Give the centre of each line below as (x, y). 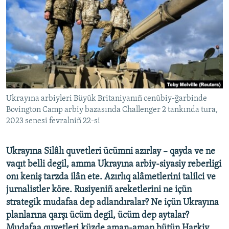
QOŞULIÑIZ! (26, 64)
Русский (26, 18)
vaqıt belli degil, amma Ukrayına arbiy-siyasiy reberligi (114, 165)
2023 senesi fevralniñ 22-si (53, 121)
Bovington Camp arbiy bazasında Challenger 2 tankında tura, (112, 110)
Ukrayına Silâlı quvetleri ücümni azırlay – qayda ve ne (111, 152)
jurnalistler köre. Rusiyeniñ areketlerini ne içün (99, 190)
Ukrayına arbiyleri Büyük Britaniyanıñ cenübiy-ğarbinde (107, 99)
